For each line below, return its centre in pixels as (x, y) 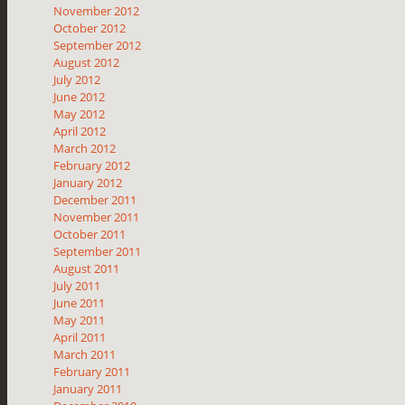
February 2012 (92, 165)
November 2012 (97, 10)
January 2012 (88, 182)
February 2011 (92, 371)
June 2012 (80, 96)
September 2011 (98, 251)
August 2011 (87, 268)
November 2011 (97, 217)
